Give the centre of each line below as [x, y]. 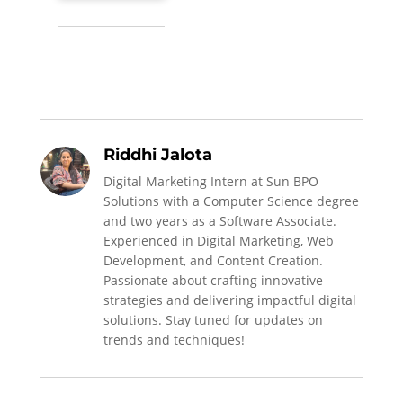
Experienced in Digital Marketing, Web [218, 240]
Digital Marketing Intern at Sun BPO [210, 181]
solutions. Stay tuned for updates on [213, 319]
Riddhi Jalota [157, 154]
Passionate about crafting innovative [213, 280]
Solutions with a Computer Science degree [231, 201]
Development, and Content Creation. [213, 260]
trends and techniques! [174, 339]
